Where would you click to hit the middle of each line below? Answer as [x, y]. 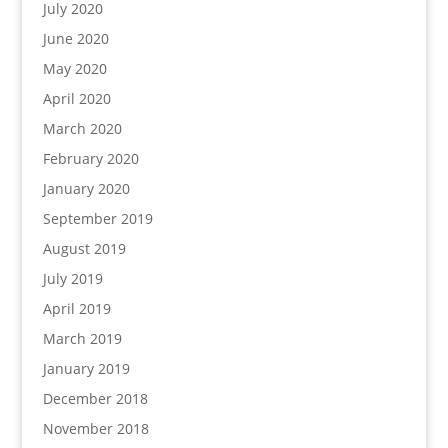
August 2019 [84, 248]
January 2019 [86, 368]
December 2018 [95, 398]
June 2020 [75, 38]
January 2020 [86, 188]
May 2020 [74, 68]
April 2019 [76, 308]
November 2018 [95, 428]
